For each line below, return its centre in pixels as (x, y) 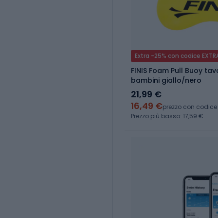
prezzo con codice (190, 107)
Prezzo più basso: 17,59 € (167, 116)
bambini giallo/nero (166, 81)
